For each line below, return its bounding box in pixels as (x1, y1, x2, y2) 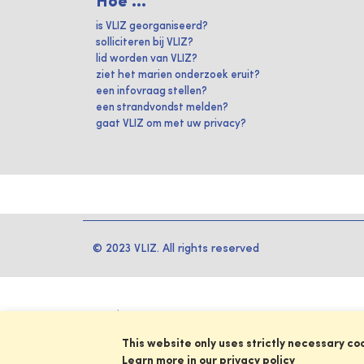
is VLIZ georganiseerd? (96, 20, 208, 32)
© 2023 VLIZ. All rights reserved (93, 242, 259, 254)
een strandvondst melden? (96, 102, 228, 113)
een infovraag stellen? (96, 85, 207, 97)
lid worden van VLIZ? (96, 53, 197, 64)
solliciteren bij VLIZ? (96, 37, 193, 48)
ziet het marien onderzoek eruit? (96, 69, 260, 80)
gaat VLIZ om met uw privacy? (96, 118, 246, 129)
